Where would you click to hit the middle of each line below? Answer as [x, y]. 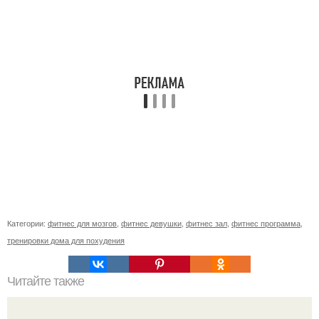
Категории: [27, 223]
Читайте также [46, 281]
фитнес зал [206, 223]
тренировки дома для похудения [66, 240]
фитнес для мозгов [82, 223]
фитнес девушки [151, 223]
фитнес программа [266, 223]
